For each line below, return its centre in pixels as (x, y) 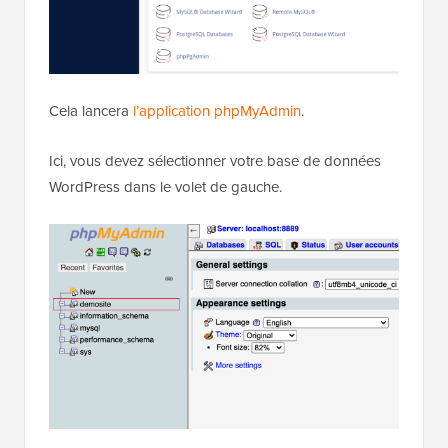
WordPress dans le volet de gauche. (165, 186)
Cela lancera (91, 110)
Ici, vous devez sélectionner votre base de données (215, 160)
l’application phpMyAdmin (217, 110)
